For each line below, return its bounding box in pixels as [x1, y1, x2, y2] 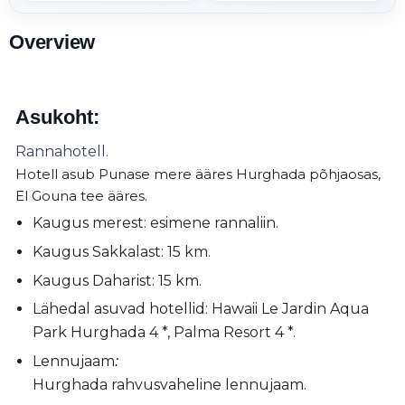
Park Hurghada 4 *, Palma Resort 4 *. [32, 324, 306, 342]
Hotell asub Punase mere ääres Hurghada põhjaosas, [15, 165, 381, 183]
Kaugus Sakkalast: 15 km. [32, 243, 211, 261]
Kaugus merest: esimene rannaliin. [32, 214, 278, 232]
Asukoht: [15, 105, 99, 128]
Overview [9, 30, 96, 53]
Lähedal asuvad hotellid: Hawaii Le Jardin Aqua [32, 300, 369, 318]
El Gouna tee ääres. [15, 186, 147, 204]
